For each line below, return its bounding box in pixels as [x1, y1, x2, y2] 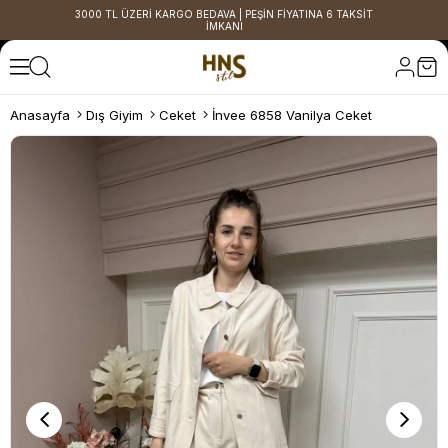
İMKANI [205, 20, 243, 32]
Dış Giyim [86, 107, 143, 123]
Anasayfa [10, 107, 70, 123]
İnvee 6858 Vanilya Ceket [212, 107, 372, 123]
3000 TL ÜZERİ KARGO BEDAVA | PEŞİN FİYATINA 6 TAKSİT [75, 8, 373, 20]
